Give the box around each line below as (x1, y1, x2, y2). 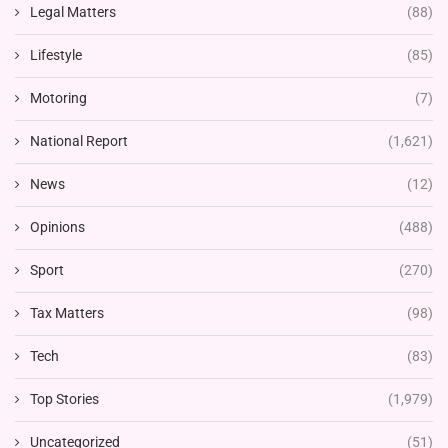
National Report (30, 132, 128, 149)
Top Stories (30, 390, 99, 407)
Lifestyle (30, 46, 82, 63)
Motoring (30, 89, 87, 106)
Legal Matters (30, 3, 116, 20)
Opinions (30, 218, 85, 235)
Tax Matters (30, 304, 104, 321)
